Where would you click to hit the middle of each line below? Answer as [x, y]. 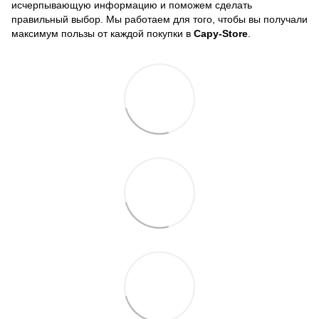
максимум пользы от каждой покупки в [103, 34]
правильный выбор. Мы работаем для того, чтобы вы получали [159, 20]
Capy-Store [221, 34]
